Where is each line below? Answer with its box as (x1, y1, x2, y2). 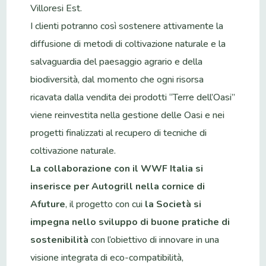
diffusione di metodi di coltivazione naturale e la (30, 37, 226, 50)
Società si (156, 197, 202, 211)
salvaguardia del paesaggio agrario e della (30, 55, 203, 68)
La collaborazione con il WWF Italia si (30, 161, 204, 175)
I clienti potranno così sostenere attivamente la (30, 19, 224, 33)
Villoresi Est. (30, 1, 83, 15)
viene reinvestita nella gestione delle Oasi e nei (30, 108, 225, 122)
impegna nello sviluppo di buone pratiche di (30, 215, 230, 229)
